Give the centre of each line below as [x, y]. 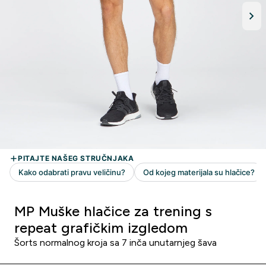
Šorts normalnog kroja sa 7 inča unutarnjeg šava [115, 243]
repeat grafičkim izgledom [101, 228]
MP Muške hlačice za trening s [113, 211]
